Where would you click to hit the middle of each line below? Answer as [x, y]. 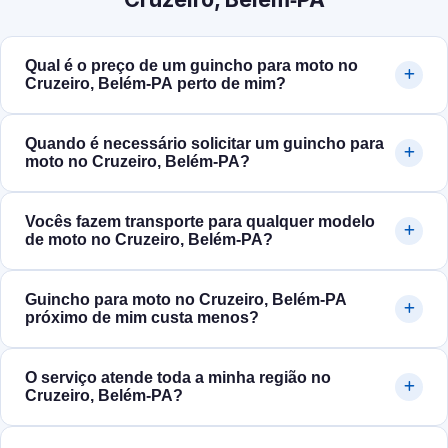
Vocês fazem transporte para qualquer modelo [200, 222]
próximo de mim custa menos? [142, 318]
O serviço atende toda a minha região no [178, 378]
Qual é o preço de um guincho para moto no [191, 66]
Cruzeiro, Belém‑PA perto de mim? [155, 84]
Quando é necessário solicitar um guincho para [204, 144]
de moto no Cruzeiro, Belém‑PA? [149, 240]
